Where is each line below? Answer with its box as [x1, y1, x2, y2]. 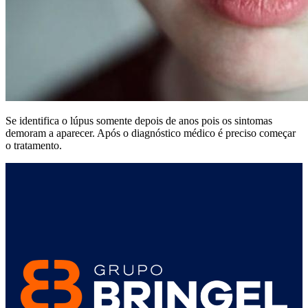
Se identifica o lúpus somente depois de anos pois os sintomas [5, 115, 272, 127]
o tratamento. [5, 140, 62, 152]
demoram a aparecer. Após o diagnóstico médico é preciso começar [5, 127, 296, 140]
